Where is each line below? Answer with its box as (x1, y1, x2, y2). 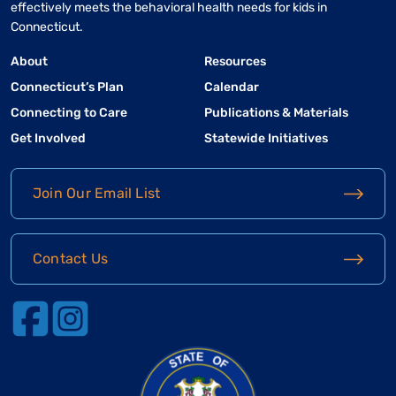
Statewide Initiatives (204, 130, 328, 146)
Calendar (204, 79, 259, 95)
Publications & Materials (204, 104, 348, 120)
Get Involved (11, 130, 86, 146)
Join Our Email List (33, 184, 161, 202)
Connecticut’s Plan (11, 79, 124, 95)
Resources (204, 53, 266, 69)
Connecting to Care (11, 104, 127, 120)
